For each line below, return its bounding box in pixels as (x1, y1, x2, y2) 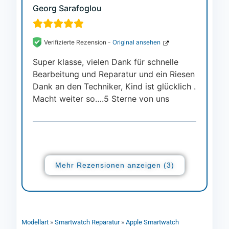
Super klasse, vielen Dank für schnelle (33, 57, 178, 67)
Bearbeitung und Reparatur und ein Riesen (33, 69, 195, 80)
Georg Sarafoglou (33, 3, 102, 14)
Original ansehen (112, 38, 161, 47)
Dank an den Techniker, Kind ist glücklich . (33, 81, 196, 92)
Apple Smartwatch (126, 218, 179, 226)
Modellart (21, 218, 49, 226)
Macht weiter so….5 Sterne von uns (33, 94, 169, 104)
